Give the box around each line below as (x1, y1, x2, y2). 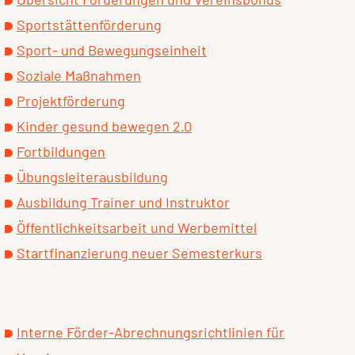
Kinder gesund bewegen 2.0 (17, 117, 192, 136)
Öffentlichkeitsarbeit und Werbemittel (17, 219, 257, 237)
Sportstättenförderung (17, 16, 162, 34)
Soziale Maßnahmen (17, 67, 141, 85)
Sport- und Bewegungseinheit (17, 41, 207, 59)
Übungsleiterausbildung (17, 168, 168, 186)
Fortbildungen (17, 143, 105, 161)
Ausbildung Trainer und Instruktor (17, 193, 230, 212)
